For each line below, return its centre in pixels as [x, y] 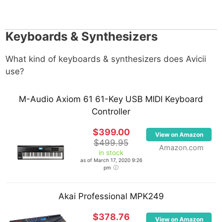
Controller [111, 111]
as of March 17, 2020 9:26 [111, 160]
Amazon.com [181, 147]
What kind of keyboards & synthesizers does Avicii [106, 59]
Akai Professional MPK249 [111, 196]
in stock [111, 152]
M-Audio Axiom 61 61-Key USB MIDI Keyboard [111, 99]
